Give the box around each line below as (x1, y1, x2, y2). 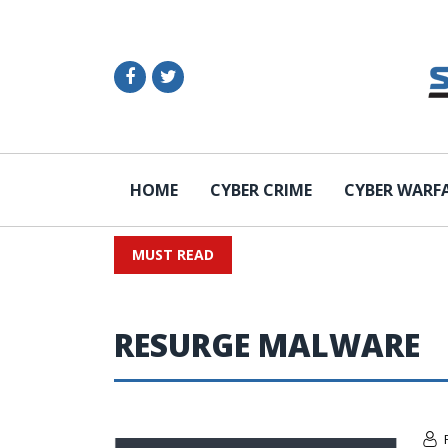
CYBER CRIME (210, 179, 312, 201)
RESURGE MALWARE (114, 324, 420, 366)
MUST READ (132, 245, 214, 264)
